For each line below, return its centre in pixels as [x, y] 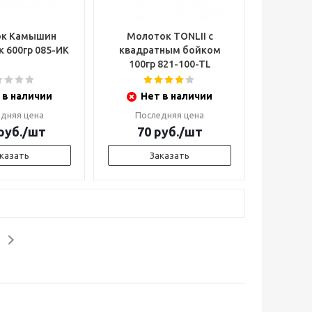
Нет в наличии [177, 96]
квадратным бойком [170, 50]
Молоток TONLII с [170, 36]
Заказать [170, 155]
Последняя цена [170, 115]
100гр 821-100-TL [170, 64]
